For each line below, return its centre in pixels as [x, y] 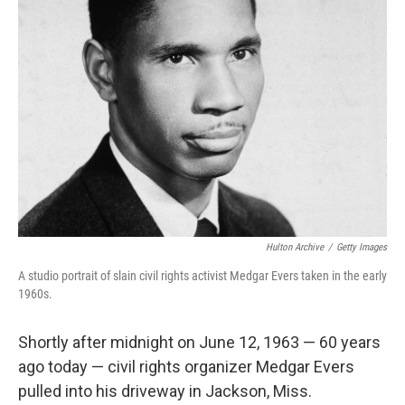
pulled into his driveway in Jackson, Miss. [165, 391]
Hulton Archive [295, 247]
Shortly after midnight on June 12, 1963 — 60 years [199, 342]
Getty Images [362, 247]
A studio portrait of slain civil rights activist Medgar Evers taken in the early [202, 276]
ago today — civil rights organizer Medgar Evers [186, 367]
